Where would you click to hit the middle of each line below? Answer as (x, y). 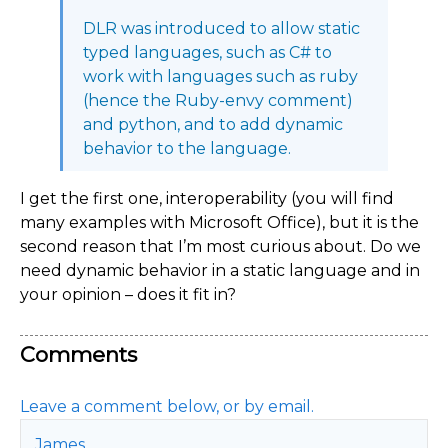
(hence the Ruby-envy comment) (218, 100)
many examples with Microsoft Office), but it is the (219, 222)
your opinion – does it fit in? (128, 294)
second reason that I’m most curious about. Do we (220, 246)
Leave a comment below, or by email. (167, 406)
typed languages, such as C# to (207, 52)
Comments (78, 354)
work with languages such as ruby (220, 76)
